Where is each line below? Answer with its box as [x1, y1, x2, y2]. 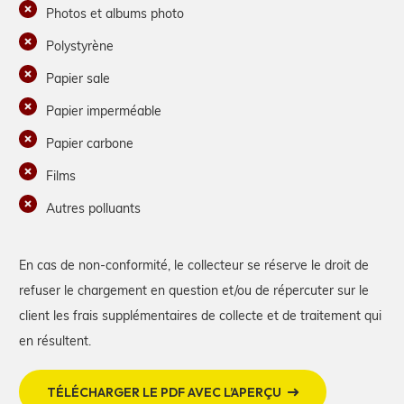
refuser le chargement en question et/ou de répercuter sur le [19, 280, 369, 298]
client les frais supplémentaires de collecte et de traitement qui [19, 306, 381, 324]
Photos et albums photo [46, 4, 184, 22]
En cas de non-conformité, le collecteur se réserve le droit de [19, 255, 369, 273]
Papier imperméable [46, 101, 161, 119]
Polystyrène [46, 36, 114, 54]
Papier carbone [46, 133, 133, 151]
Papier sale [46, 69, 110, 87]
